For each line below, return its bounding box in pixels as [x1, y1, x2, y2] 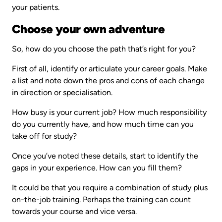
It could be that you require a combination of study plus [12, 183, 208, 193]
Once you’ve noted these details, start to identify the [12, 151, 198, 161]
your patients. [12, 2, 61, 12]
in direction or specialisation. [12, 88, 114, 98]
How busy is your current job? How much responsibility [12, 108, 207, 117]
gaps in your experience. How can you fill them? [12, 163, 182, 173]
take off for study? [12, 131, 79, 141]
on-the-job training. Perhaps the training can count [12, 195, 191, 205]
